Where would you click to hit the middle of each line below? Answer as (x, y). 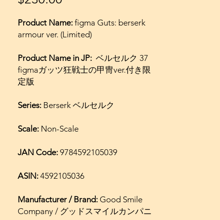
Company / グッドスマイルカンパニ (85, 211)
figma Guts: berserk (110, 22)
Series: (30, 105)
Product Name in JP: (56, 58)
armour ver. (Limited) (55, 34)
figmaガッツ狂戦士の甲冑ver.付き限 (84, 69)
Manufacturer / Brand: (59, 199)
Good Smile (121, 199)
